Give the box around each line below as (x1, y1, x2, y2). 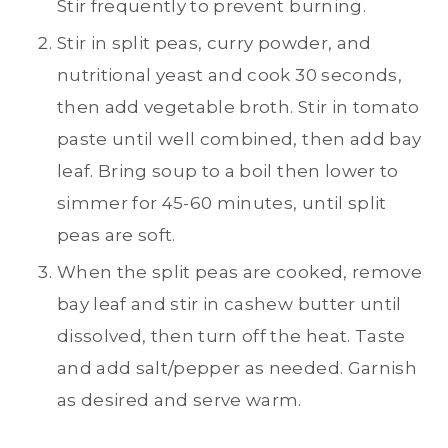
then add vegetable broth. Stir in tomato (57, 96, 420, 117)
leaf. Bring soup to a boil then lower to (57, 160, 399, 181)
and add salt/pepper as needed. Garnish (57, 357, 417, 378)
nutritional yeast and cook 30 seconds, (57, 64, 402, 85)
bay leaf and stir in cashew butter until (57, 293, 402, 314)
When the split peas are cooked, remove (57, 261, 422, 282)
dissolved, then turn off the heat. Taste (57, 325, 406, 346)
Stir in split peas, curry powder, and (57, 32, 372, 53)
